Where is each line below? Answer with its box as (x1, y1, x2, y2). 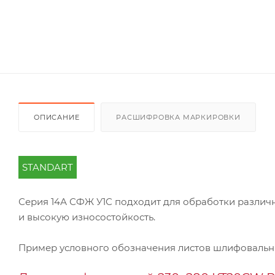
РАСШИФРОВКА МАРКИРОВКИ (116, 112, 241, 122)
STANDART (22, 161, 73, 173)
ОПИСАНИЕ (34, 112, 80, 122)
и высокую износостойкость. (18, 211, 155, 223)
